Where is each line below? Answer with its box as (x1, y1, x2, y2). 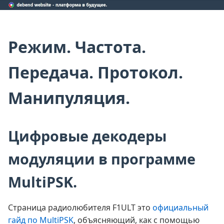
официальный (152, 202, 208, 213)
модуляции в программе (8, 149, 195, 169)
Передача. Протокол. (8, 61, 183, 83)
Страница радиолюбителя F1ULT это (8, 202, 152, 213)
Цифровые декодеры (8, 126, 166, 146)
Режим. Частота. (8, 35, 146, 57)
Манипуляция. (8, 86, 130, 108)
